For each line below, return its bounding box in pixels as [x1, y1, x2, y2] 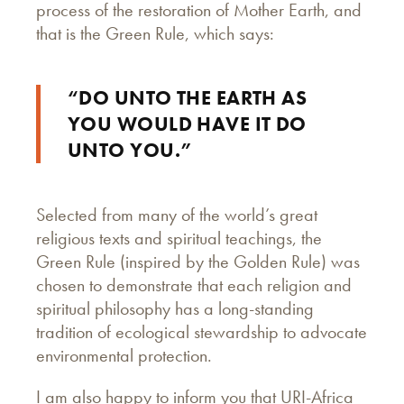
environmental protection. [36, 343, 216, 367]
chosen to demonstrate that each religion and [36, 272, 352, 297]
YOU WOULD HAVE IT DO [68, 110, 307, 137]
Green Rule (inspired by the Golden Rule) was [36, 249, 360, 273]
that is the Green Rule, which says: [36, 21, 274, 45]
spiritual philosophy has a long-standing [36, 296, 314, 320]
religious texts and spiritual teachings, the [36, 225, 322, 250]
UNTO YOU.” [68, 136, 193, 163]
